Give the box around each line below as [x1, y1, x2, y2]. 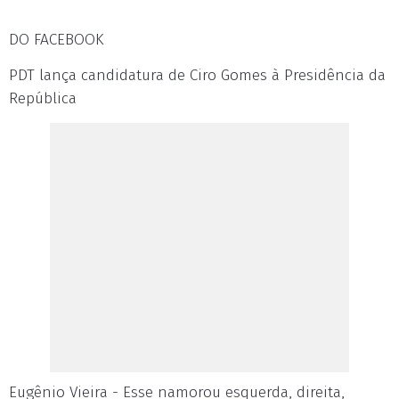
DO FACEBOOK [9, 30, 103, 49]
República [9, 89, 77, 108]
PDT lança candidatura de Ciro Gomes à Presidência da [9, 66, 386, 85]
